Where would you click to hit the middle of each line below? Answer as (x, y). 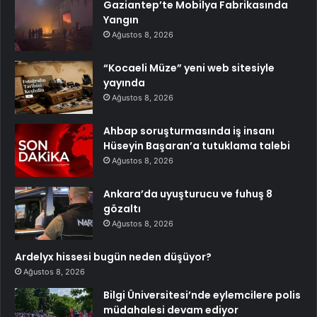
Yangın (121, 20)
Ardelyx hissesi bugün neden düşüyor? (113, 257)
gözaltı (122, 209)
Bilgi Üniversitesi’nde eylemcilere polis (202, 295)
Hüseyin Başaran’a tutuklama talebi (197, 146)
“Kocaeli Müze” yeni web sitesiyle (189, 68)
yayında (124, 83)
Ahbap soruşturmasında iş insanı (189, 131)
